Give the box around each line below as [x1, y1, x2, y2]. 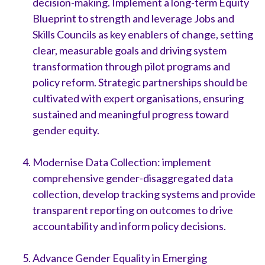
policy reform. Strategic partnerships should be [33, 75, 248, 89]
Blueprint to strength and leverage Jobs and [33, 11, 234, 25]
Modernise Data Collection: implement [33, 155, 211, 169]
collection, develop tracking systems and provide [33, 187, 256, 201]
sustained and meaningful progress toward [33, 107, 229, 121]
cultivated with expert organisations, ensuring [33, 91, 244, 105]
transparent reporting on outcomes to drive [33, 203, 233, 216]
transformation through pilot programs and [33, 59, 230, 73]
